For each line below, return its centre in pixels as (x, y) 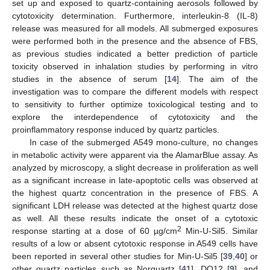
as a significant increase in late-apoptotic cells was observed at (135, 180)
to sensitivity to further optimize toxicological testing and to (135, 104)
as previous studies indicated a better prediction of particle (135, 53)
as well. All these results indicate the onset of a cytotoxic (135, 218)
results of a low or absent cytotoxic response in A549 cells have (135, 243)
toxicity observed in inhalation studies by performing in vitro (135, 66)
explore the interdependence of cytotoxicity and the (135, 117)
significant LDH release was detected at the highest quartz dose (135, 205)
